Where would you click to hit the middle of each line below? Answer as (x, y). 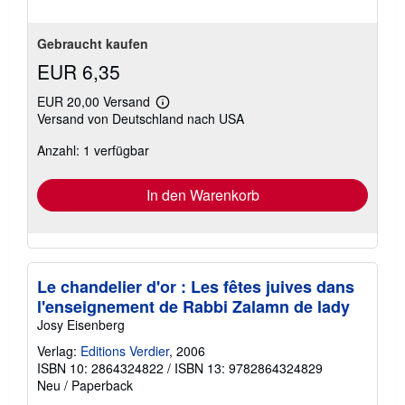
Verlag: (59, 350)
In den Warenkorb (202, 194)
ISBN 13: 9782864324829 (249, 367)
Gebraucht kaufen (93, 43)
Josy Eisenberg (81, 324)
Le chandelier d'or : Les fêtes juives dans (196, 286)
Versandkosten (200, 148)
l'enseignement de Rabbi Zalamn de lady (193, 306)
